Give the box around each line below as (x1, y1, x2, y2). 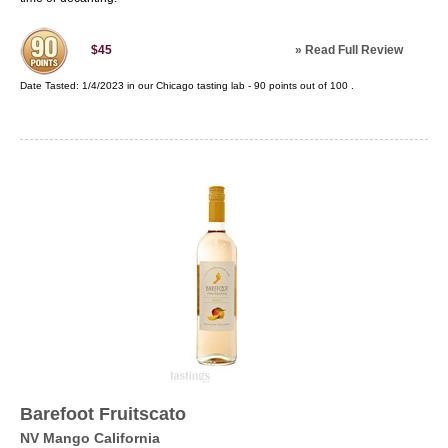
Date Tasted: (20, 80, 82, 91)
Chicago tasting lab (156, 80, 245, 91)
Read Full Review (305, 43, 403, 57)
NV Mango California (20, 430, 160, 446)
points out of (266, 80, 330, 91)
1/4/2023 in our (82, 80, 156, 91)
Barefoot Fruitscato (20, 404, 186, 424)
